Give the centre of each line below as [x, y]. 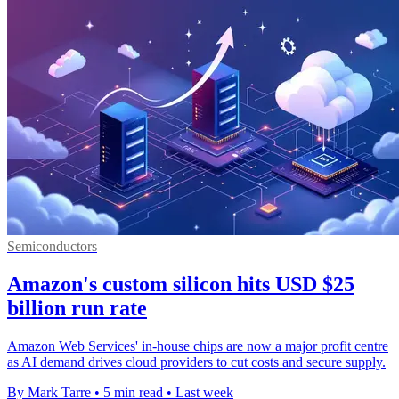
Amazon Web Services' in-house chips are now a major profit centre [198, 346]
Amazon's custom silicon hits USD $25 [181, 285]
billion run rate [77, 309]
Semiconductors [52, 247]
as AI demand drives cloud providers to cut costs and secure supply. [196, 362]
